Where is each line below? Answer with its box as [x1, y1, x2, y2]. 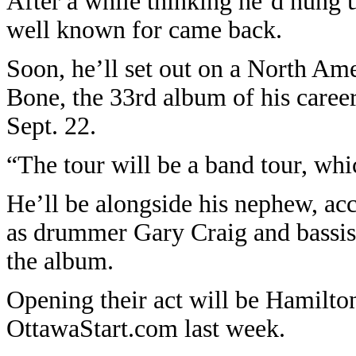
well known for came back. [6, 16, 282, 44]
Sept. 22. [6, 112, 96, 140]
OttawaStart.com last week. [6, 315, 285, 342]
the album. [6, 247, 114, 275]
